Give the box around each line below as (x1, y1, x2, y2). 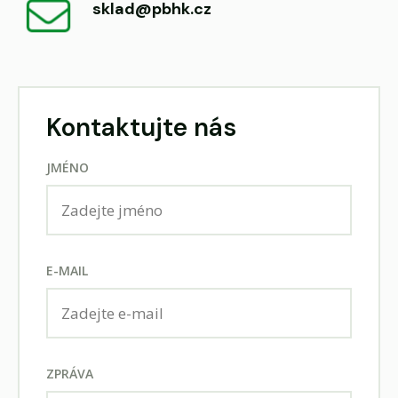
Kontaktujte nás (46, 111, 236, 145)
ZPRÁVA (46, 365, 93, 383)
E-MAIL (46, 262, 88, 280)
